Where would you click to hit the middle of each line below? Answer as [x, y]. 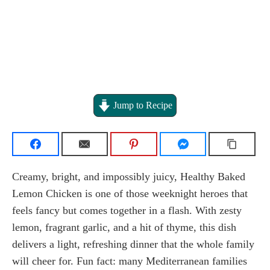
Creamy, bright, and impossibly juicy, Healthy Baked [129, 177]
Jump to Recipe [141, 106]
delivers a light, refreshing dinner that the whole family [133, 244]
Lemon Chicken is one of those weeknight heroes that [130, 194]
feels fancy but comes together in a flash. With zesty [127, 211]
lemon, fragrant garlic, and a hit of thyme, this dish [124, 228]
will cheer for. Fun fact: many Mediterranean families [130, 261]
